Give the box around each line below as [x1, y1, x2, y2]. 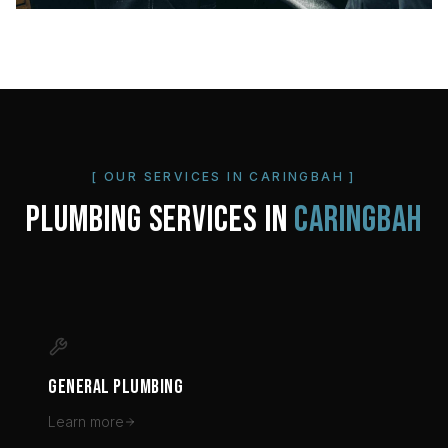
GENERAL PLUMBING [48, 375, 183, 400]
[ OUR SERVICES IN [92, 169, 250, 185]
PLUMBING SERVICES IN [26, 199, 295, 243]
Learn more [48, 413, 124, 431]
